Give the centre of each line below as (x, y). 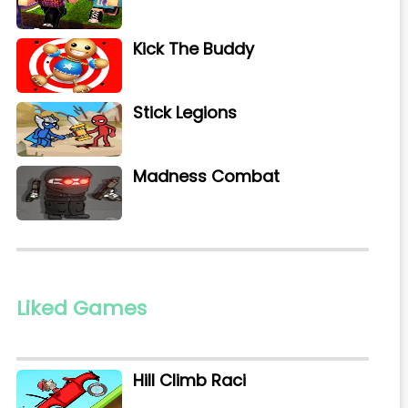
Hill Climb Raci (189, 381)
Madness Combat (206, 177)
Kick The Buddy (193, 49)
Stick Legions (184, 113)
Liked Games (81, 309)
